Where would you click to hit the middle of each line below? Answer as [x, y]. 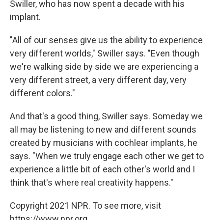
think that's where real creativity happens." [92, 183]
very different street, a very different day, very [98, 80]
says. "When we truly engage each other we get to [107, 156]
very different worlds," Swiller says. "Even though [105, 54]
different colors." [42, 93]
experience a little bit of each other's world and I [102, 169]
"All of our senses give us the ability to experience [106, 40]
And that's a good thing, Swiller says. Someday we [106, 116]
